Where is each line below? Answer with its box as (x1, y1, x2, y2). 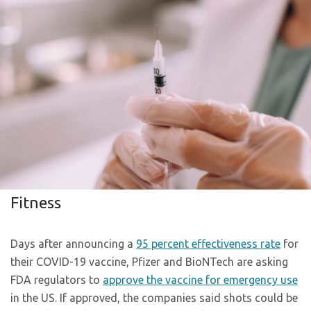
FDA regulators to (10, 273, 103, 286)
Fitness (10, 193, 61, 211)
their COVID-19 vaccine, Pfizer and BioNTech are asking (10, 255, 288, 268)
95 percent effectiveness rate (136, 237, 280, 250)
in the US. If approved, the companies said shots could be (10, 291, 298, 304)
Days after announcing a (10, 237, 136, 250)
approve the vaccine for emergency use (103, 273, 298, 286)
